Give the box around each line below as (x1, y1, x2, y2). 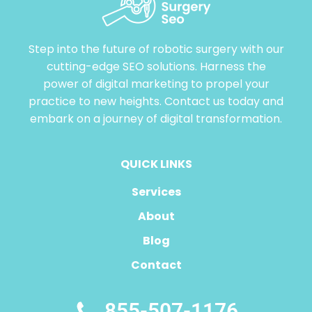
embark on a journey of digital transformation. (30, 111, 282, 127)
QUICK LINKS (120, 156, 192, 172)
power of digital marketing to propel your (42, 76, 270, 92)
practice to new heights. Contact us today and (29, 93, 283, 109)
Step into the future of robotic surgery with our (28, 41, 284, 57)
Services (131, 184, 181, 200)
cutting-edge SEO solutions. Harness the (46, 58, 266, 75)
